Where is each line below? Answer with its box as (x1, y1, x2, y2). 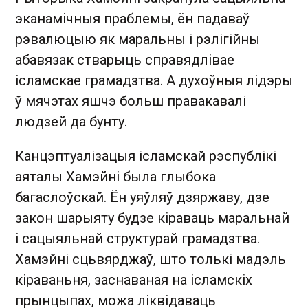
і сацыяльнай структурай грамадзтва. (15, 230, 260, 247)
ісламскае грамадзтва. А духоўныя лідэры (15, 71, 293, 89)
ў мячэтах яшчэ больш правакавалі (15, 92, 246, 109)
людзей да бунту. (15, 113, 127, 130)
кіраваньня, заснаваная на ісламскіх (15, 271, 252, 288)
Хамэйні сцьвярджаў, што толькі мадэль (15, 250, 286, 267)
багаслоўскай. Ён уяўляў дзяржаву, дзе (15, 188, 269, 206)
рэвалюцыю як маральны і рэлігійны (15, 30, 260, 47)
